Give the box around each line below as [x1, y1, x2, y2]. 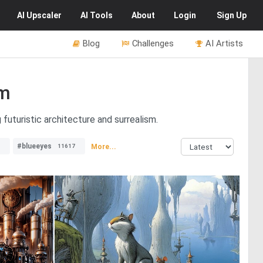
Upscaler [26, 11, 62, 20]
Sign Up [217, 11, 247, 20]
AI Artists [205, 38, 243, 49]
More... [91, 142, 116, 151]
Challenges [132, 38, 174, 49]
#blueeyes [17, 142, 52, 150]
